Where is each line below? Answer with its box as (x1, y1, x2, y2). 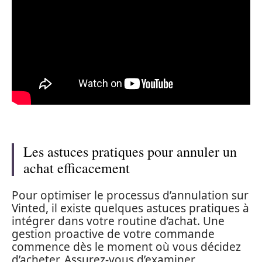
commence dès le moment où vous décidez (12, 239, 241, 254)
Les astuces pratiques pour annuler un (23, 142, 237, 161)
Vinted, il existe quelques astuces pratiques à (12, 201, 249, 216)
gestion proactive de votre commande (12, 226, 215, 242)
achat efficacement (23, 158, 130, 177)
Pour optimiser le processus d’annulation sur (12, 188, 249, 203)
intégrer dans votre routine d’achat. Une (12, 213, 225, 229)
